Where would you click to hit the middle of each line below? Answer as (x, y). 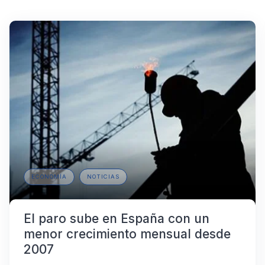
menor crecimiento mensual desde (127, 234)
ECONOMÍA (49, 177)
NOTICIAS (103, 177)
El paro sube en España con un (117, 219)
